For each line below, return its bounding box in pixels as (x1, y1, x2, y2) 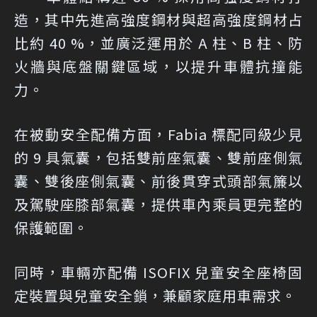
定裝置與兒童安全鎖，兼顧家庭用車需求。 (14, 285, 296, 306)
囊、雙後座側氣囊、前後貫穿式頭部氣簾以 (14, 171, 303, 192)
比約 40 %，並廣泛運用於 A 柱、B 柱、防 (14, 33, 303, 54)
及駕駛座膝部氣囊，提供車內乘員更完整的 (14, 194, 303, 215)
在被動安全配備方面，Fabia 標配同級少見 (14, 124, 303, 145)
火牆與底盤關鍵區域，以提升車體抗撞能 (14, 56, 303, 77)
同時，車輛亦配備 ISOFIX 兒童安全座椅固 (14, 262, 303, 283)
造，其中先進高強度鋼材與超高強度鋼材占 (14, 9, 303, 30)
